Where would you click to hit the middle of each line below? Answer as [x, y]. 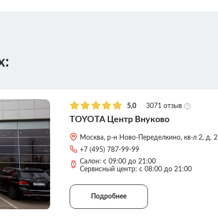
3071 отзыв [164, 106]
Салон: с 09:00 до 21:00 [118, 161]
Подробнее [109, 196]
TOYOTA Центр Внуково [119, 119]
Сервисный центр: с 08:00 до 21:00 [136, 169]
